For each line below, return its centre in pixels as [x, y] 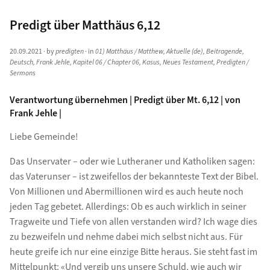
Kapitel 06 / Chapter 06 [106, 62]
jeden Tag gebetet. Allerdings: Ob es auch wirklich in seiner [128, 206]
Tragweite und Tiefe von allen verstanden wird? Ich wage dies [133, 221]
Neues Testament [188, 62]
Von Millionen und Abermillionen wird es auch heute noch [126, 191]
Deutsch [21, 62]
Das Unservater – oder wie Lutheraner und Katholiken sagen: [132, 161]
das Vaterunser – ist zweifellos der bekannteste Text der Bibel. [134, 176]
